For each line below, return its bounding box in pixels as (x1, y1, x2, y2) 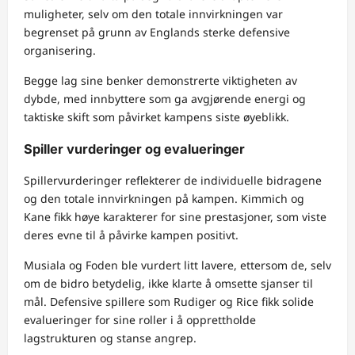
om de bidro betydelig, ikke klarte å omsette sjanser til (24, 276, 313, 292)
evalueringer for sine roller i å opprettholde (24, 312, 256, 328)
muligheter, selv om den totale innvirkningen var (24, 6, 283, 22)
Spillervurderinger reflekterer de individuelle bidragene (24, 173, 322, 189)
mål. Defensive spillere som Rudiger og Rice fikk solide (24, 294, 314, 310)
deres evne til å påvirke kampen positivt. (24, 227, 239, 243)
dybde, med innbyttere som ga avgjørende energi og (24, 91, 306, 107)
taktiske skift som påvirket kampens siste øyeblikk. (24, 109, 289, 125)
